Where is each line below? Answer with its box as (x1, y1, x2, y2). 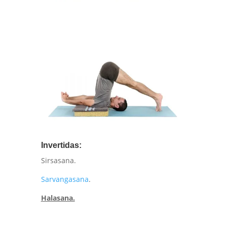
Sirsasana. (41, 156, 76, 166)
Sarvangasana (41, 174, 89, 184)
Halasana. (41, 193, 75, 203)
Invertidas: (41, 141, 82, 150)
